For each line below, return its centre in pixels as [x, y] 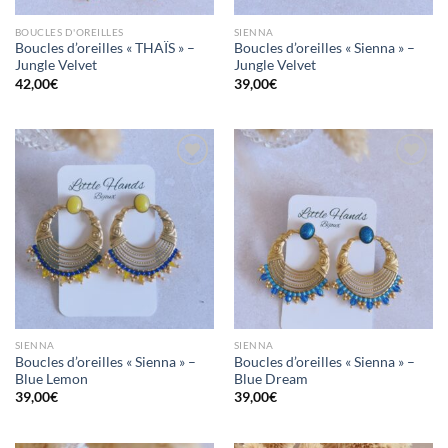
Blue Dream [270, 378]
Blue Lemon [51, 378]
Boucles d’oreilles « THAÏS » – [104, 48]
